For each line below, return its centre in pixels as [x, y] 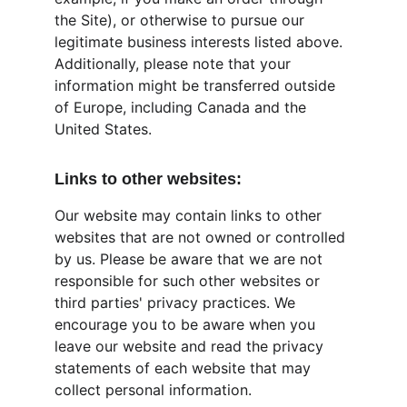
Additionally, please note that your [175, 64]
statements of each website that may [185, 368]
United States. [103, 129]
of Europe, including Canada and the [183, 107]
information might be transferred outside [197, 85]
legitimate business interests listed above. [201, 42]
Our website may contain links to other [190, 215]
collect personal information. [153, 390]
